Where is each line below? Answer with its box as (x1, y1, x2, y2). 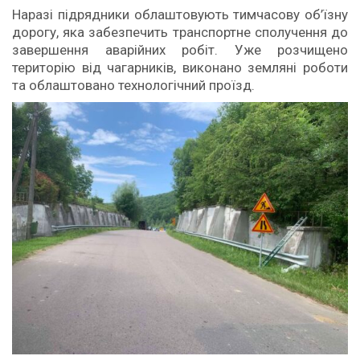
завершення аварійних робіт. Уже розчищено (12, 42, 348, 59)
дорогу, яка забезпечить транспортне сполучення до (12, 24, 348, 41)
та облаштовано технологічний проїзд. (12, 77, 255, 94)
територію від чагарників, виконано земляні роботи (12, 59, 348, 76)
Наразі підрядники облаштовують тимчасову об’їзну (12, 6, 348, 23)
